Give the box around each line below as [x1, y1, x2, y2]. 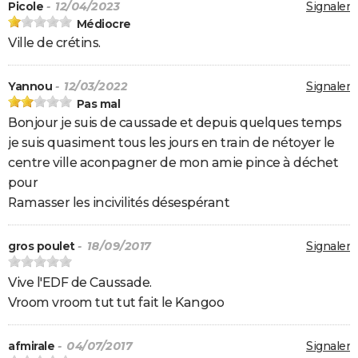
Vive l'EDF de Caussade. [8, 275, 152, 291]
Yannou [8, 79, 52, 94]
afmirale [8, 339, 54, 354]
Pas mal [76, 97, 120, 112]
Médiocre [76, 17, 131, 32]
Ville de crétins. [8, 35, 101, 51]
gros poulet [8, 239, 75, 254]
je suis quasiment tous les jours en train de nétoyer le [8, 135, 335, 151]
